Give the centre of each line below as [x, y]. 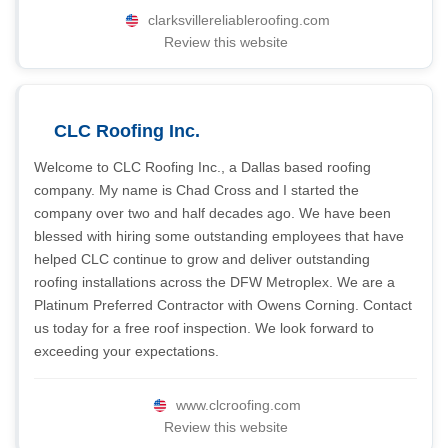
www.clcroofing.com [238, 405]
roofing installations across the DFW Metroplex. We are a [214, 282]
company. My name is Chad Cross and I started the [196, 190]
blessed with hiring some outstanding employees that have [219, 236]
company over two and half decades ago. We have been [212, 213]
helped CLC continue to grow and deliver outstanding [202, 259]
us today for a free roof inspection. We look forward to [204, 328]
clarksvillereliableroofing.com [238, 20]
